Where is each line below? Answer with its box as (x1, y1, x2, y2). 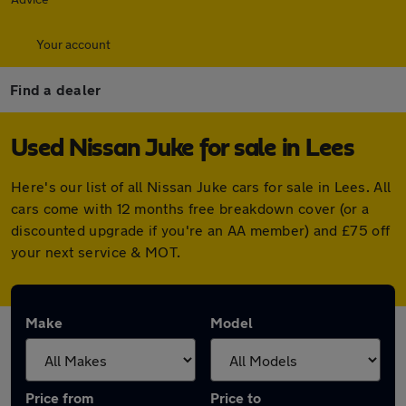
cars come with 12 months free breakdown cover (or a (11, 199, 370, 217)
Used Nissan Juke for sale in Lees (11, 136, 354, 161)
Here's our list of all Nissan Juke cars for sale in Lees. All (11, 178, 391, 195)
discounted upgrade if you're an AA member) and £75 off (11, 221, 391, 238)
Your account (36, 36, 111, 52)
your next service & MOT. (11, 243, 181, 260)
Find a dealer (10, 81, 101, 98)
